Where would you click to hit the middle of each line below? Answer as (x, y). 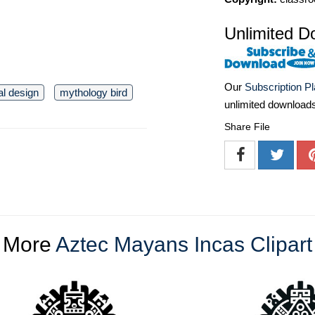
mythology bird (94, 92)
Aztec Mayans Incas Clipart (184, 245)
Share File (247, 127)
